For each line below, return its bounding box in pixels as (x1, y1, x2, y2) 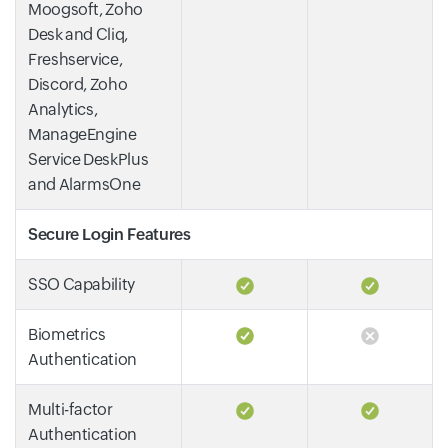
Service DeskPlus (28, 150, 149, 169)
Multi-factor (28, 400, 113, 419)
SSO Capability (28, 275, 135, 294)
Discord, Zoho (28, 75, 128, 94)
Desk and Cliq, (28, 25, 128, 44)
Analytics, (28, 100, 98, 119)
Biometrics (28, 325, 106, 344)
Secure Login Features (28, 225, 191, 244)
